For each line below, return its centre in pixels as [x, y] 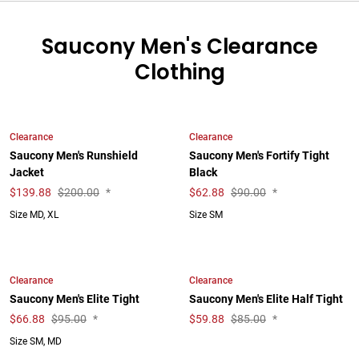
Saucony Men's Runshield [74, 156]
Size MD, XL [34, 215]
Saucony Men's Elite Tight [75, 299]
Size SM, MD [36, 341]
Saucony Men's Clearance [179, 46]
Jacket [27, 173]
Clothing [179, 72]
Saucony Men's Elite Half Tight [266, 299]
